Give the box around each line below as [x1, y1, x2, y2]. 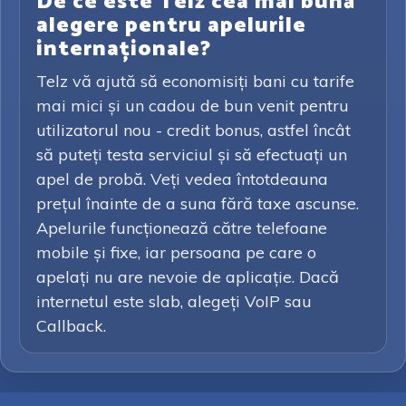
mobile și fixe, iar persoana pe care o [36, 242, 316, 263]
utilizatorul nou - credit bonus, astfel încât [36, 120, 351, 140]
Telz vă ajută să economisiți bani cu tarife [36, 71, 354, 92]
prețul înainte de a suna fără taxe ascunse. [36, 193, 359, 214]
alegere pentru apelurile [36, 8, 306, 43]
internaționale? [36, 32, 211, 67]
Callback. [36, 315, 106, 336]
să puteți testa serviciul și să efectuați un [36, 144, 347, 165]
